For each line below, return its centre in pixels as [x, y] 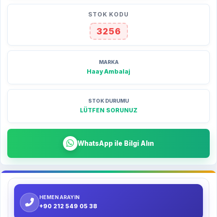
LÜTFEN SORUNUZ [108, 110]
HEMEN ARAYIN [59, 197]
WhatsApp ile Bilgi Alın [116, 143]
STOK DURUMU [108, 101]
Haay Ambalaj [108, 71]
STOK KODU [108, 14]
